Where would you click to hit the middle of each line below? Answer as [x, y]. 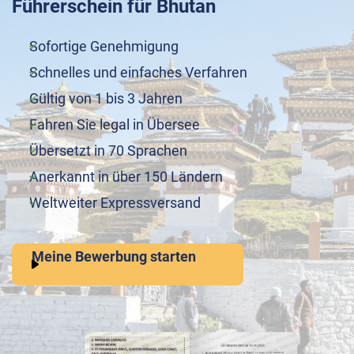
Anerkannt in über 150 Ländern [126, 177]
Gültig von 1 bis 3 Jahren [106, 98]
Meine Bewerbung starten [114, 256]
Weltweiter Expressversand [115, 203]
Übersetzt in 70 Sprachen [108, 151]
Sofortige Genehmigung [104, 46]
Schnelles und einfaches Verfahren [138, 72]
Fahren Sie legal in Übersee [115, 124]
